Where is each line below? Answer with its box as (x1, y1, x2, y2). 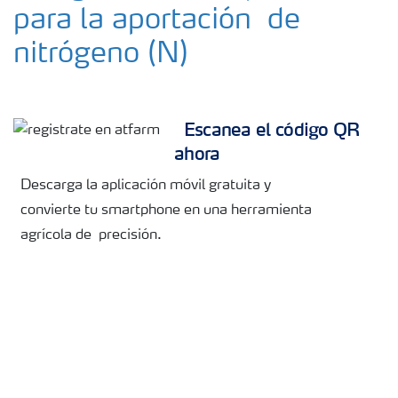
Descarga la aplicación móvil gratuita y (13, 179, 271, 194)
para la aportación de (13, 7, 300, 36)
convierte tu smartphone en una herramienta (13, 203, 312, 219)
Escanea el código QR (174, 117, 360, 141)
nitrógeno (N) (13, 41, 188, 70)
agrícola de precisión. (13, 228, 162, 243)
